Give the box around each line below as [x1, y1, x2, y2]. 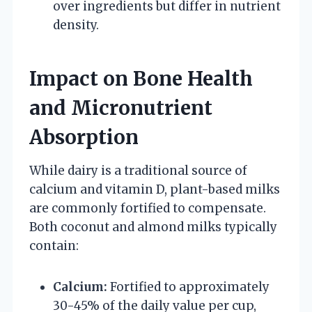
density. [53, 17, 99, 33]
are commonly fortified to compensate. [29, 200, 266, 216]
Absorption [29, 124, 139, 150]
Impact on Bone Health [29, 65, 253, 91]
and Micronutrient [29, 95, 212, 120]
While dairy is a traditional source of [29, 162, 247, 178]
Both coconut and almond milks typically [29, 219, 277, 235]
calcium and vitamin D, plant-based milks [29, 181, 280, 197]
